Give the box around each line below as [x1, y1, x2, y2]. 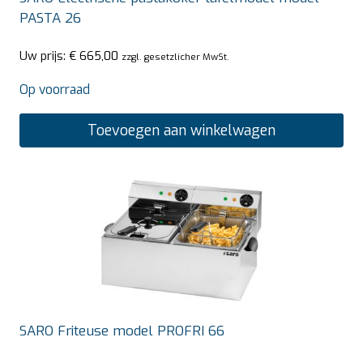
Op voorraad [19, 80, 90, 98]
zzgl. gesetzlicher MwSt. [122, 49, 229, 63]
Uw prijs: [19, 47, 69, 64]
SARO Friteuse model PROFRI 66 [19, 321, 224, 340]
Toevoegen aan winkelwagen [88, 120, 275, 140]
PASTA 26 [19, 9, 81, 28]
